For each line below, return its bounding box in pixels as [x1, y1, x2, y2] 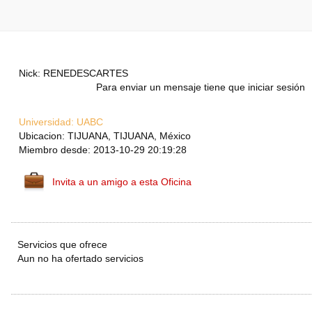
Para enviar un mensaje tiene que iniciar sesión [96, 81, 305, 93]
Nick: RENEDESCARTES [19, 68, 128, 79]
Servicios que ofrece [17, 239, 107, 251]
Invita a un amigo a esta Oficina [52, 176, 192, 188]
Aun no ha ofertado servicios [17, 253, 143, 265]
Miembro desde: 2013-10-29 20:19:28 [19, 144, 187, 156]
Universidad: [19, 116, 74, 128]
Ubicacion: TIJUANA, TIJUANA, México [19, 130, 191, 142]
